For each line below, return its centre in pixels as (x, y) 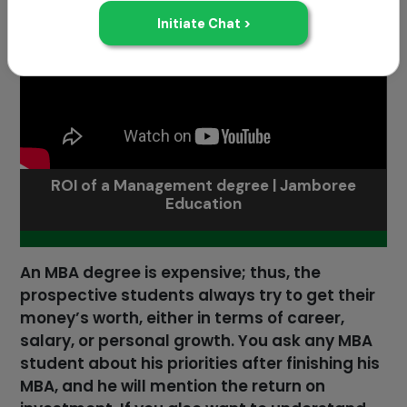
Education (203, 203)
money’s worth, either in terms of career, (183, 318)
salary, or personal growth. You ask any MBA (197, 340)
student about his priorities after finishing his (200, 363)
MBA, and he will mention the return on (173, 386)
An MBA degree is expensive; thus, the (171, 272)
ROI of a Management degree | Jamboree (203, 185)
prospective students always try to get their (198, 295)
